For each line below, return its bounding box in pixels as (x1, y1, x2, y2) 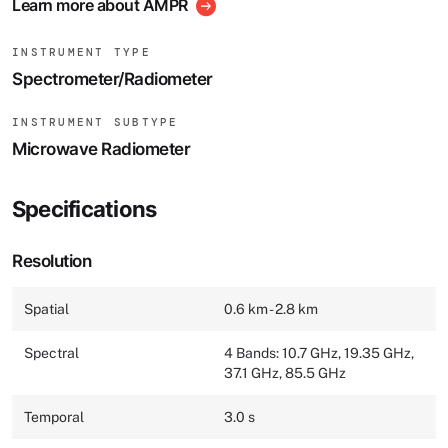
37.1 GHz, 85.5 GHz (224, 365, 346, 382)
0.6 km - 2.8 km (224, 301, 318, 318)
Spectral (24, 345, 79, 362)
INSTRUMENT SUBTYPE (12, 115, 179, 130)
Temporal (24, 409, 84, 426)
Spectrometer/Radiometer (12, 69, 213, 90)
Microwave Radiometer (12, 139, 190, 160)
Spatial (24, 301, 69, 318)
